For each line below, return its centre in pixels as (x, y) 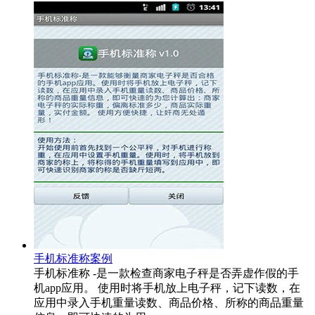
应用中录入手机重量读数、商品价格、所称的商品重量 (169, 302)
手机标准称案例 (73, 258)
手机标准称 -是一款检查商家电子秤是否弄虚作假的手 (166, 273)
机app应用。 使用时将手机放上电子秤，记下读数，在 (167, 288)
